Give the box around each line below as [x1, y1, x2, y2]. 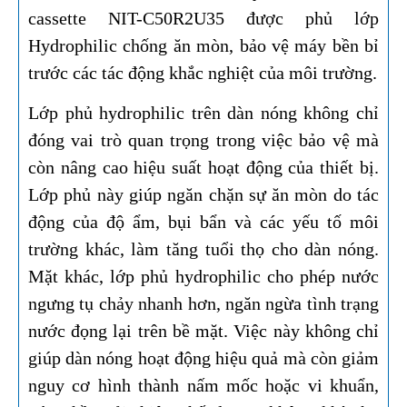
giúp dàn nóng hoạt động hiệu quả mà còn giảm [28, 348, 379, 369]
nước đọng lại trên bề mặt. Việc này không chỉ [28, 321, 379, 342]
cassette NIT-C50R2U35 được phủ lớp [28, 8, 379, 29]
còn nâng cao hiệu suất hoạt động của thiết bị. [28, 157, 379, 178]
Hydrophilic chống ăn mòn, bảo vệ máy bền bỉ [28, 35, 379, 56]
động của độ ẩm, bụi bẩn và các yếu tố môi [28, 212, 379, 233]
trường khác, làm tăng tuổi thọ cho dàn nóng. [28, 239, 379, 260]
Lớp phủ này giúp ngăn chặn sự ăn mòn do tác [28, 184, 379, 205]
